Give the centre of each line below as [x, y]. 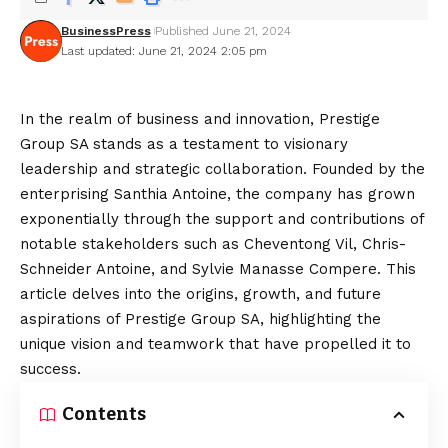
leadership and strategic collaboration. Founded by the [222, 169]
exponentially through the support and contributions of [222, 219]
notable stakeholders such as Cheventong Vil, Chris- [213, 244]
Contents [104, 414]
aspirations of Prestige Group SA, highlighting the [200, 319]
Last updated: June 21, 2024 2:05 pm [163, 51]
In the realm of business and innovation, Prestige [200, 119]
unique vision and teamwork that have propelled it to [215, 344]
